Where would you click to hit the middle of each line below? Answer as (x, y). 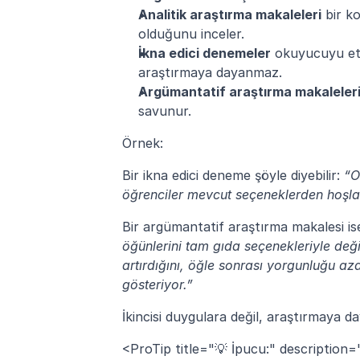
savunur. (165, 111)
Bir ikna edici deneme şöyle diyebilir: (233, 176)
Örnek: (143, 143)
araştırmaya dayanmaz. (210, 73)
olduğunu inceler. (191, 34)
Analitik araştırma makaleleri (230, 15)
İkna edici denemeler (205, 53)
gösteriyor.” (157, 285)
